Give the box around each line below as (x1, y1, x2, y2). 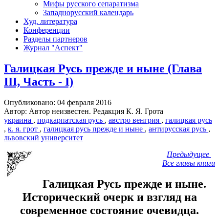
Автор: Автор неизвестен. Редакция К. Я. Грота (4, 107, 163, 115)
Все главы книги (162, 158, 215, 167)
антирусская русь (149, 124, 208, 133)
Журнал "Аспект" (23, 43, 83, 52)
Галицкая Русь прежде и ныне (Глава (4, 62, 202, 75)
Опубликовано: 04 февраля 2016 (4, 98, 111, 107)
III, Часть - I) (4, 75, 73, 88)
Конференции (23, 25, 70, 34)
